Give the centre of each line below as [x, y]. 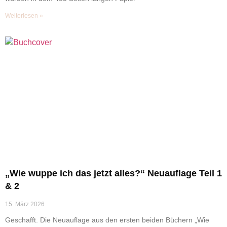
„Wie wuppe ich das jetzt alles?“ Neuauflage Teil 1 [113, 173]
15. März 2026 [25, 204]
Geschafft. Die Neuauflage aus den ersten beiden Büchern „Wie [107, 220]
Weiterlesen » [24, 15]
